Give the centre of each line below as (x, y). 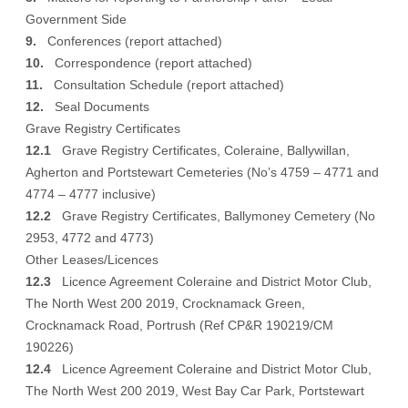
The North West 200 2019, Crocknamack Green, (165, 303)
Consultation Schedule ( (117, 85)
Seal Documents (97, 107)
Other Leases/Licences (92, 260)
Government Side (76, 19)
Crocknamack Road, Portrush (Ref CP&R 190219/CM (179, 325)
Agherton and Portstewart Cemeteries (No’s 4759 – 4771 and (202, 172)
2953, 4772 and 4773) (90, 238)
